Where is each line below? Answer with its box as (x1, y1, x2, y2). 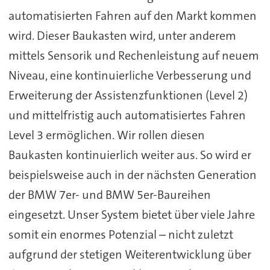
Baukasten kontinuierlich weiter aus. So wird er (8, 147, 251, 163)
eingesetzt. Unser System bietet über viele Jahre (8, 207, 255, 223)
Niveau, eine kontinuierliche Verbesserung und (8, 67, 251, 84)
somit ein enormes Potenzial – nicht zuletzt (8, 227, 233, 243)
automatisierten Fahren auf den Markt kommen (8, 8, 257, 24)
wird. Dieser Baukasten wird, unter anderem (8, 28, 236, 44)
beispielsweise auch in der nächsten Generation (8, 167, 257, 183)
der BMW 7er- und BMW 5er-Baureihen (8, 187, 211, 203)
